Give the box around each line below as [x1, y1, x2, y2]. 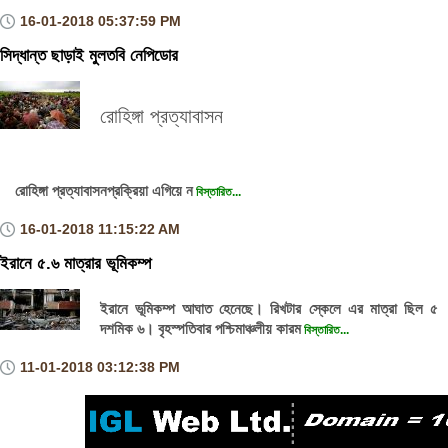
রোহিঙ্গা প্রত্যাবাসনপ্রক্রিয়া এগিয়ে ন [15, 182, 193, 199]
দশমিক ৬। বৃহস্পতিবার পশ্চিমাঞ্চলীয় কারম [100, 320, 301, 337]
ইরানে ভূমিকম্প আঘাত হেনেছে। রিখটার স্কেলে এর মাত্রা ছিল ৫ [100, 300, 438, 317]
